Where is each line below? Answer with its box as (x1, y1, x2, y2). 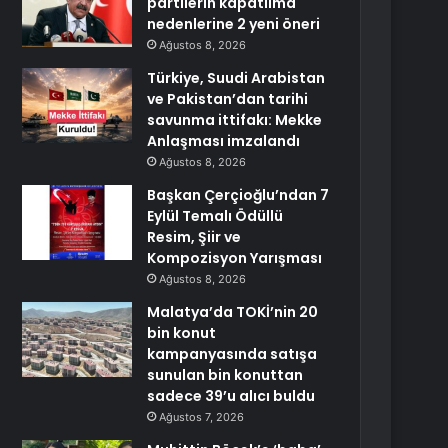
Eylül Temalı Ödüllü (147, 206, 284, 226)
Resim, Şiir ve (147, 227, 242, 247)
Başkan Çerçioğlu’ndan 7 (147, 185, 330, 205)
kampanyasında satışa (147, 344, 318, 364)
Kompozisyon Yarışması (147, 248, 323, 268)
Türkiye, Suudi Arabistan (147, 68, 326, 88)
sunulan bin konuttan (147, 365, 304, 385)
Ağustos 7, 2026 (159, 410, 245, 424)
